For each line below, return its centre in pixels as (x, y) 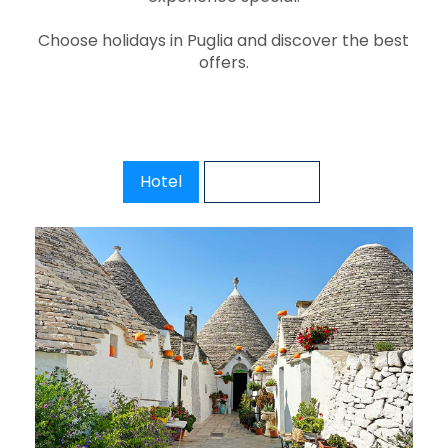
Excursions (261, 182)
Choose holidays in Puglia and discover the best (224, 41)
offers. (223, 63)
